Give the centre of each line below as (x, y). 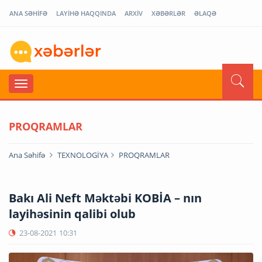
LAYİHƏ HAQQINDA (86, 13)
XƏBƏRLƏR (168, 13)
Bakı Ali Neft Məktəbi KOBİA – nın (105, 198)
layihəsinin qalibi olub (72, 213)
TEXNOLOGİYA (83, 155)
